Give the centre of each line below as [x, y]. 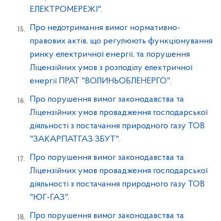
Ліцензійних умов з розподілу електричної [111, 68]
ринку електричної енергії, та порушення [110, 55]
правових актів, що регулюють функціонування [121, 41]
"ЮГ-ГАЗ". [49, 198]
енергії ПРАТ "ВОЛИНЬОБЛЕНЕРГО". [100, 81]
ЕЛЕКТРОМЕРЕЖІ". [66, 10]
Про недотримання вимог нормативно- [105, 28]
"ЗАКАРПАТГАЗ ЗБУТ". [75, 139]
